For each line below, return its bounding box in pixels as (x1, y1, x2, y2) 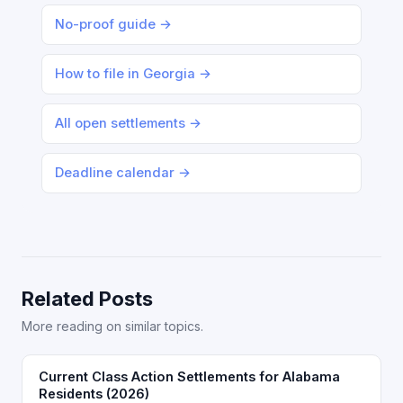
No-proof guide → (55, 16, 172, 32)
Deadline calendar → (55, 165, 191, 181)
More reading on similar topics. (22, 318, 203, 334)
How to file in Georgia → (55, 66, 211, 82)
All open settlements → (55, 115, 201, 131)
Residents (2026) (39, 386, 149, 401)
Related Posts (22, 287, 153, 310)
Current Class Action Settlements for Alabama (39, 369, 340, 384)
